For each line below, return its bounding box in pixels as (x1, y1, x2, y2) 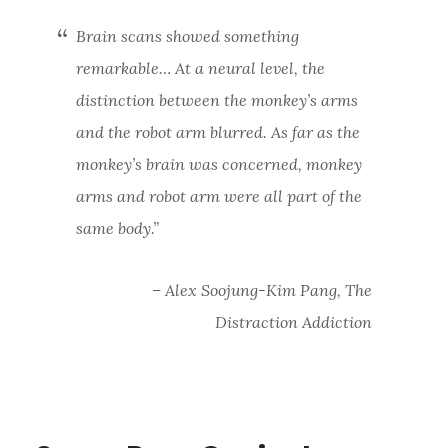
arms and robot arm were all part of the (75, 185, 362, 206)
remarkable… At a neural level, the (75, 57, 325, 78)
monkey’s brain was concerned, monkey (75, 153, 362, 174)
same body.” (75, 217, 159, 238)
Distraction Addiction (215, 311, 373, 332)
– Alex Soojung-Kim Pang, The (152, 279, 373, 300)
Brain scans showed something (75, 25, 299, 46)
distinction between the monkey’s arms (75, 89, 358, 110)
